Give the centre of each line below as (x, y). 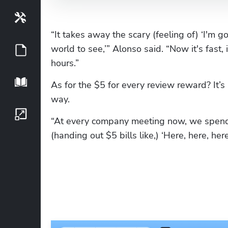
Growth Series (70, 113)
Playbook (60, 81)
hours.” (65, 63)
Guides (55, 49)
